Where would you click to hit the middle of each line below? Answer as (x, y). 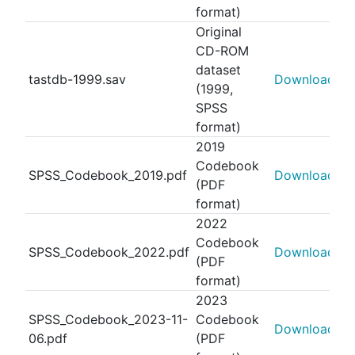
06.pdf (48, 338)
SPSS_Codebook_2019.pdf (108, 175)
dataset (218, 70)
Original (219, 32)
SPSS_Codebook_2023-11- (108, 319)
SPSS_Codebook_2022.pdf (109, 252)
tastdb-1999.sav (77, 79)
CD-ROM (222, 51)
